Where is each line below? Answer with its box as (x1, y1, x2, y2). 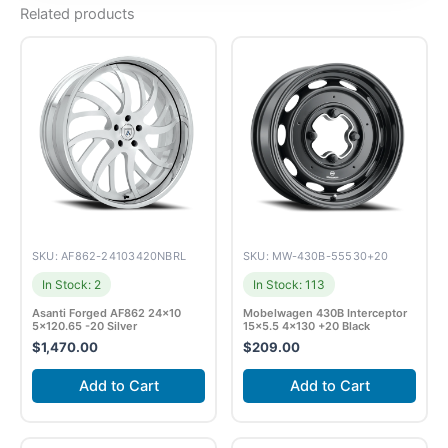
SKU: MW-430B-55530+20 (243, 249, 389, 264)
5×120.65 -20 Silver (32, 319, 137, 334)
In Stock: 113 (253, 277, 325, 293)
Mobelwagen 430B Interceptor (243, 306, 407, 321)
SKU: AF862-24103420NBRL (32, 249, 187, 264)
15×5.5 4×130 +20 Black (243, 319, 370, 334)
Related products (20, 4, 135, 23)
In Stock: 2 (42, 277, 101, 293)
